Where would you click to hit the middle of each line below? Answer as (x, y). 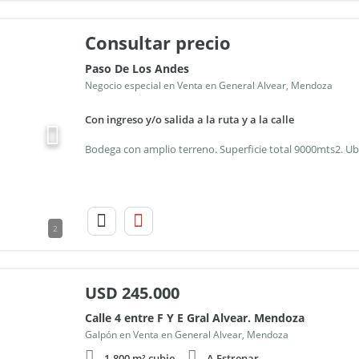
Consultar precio (157, 42)
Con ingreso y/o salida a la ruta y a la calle (189, 119)
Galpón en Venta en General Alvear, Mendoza (186, 335)
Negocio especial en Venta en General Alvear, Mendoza (208, 85)
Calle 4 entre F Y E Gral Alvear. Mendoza (194, 318)
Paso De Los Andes (137, 69)
